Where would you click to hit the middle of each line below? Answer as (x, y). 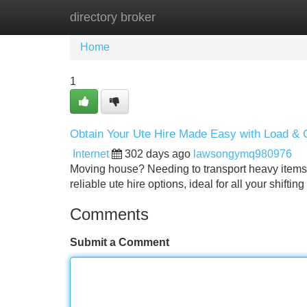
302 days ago (158, 154)
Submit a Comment (120, 242)
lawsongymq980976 (243, 154)
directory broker (113, 17)
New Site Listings (183, 17)
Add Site (267, 17)
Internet (91, 154)
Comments (109, 214)
